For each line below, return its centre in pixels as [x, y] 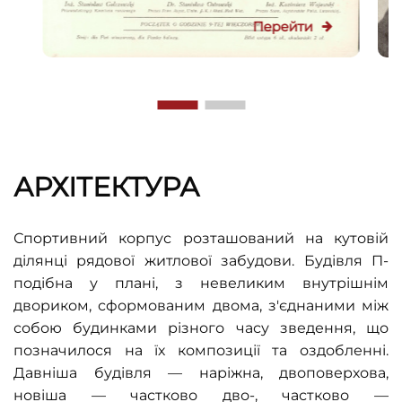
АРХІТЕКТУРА [106, 187]
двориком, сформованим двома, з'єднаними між [201, 306]
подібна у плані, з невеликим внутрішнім [201, 283]
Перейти [283, 26]
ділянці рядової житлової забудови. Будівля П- [201, 261]
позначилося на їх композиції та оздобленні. [201, 350]
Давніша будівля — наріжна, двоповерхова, [201, 373]
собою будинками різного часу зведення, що [201, 328]
